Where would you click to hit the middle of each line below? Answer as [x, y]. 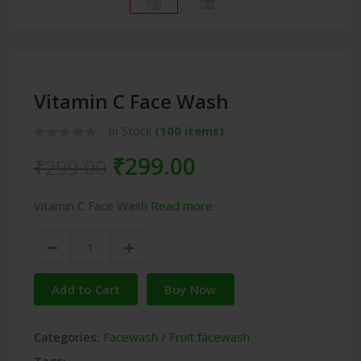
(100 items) [189, 131]
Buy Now [191, 290]
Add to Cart [86, 290]
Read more [182, 206]
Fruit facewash [210, 337]
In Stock [131, 131]
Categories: [67, 337]
